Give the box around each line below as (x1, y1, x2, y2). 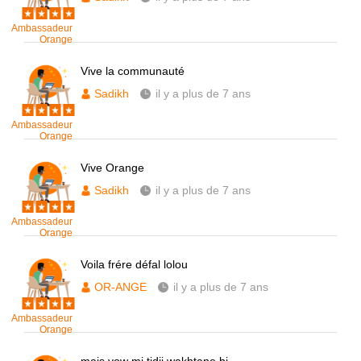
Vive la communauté (81, 64, 185, 77)
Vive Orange (81, 161, 144, 174)
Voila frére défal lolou (81, 258, 188, 271)
